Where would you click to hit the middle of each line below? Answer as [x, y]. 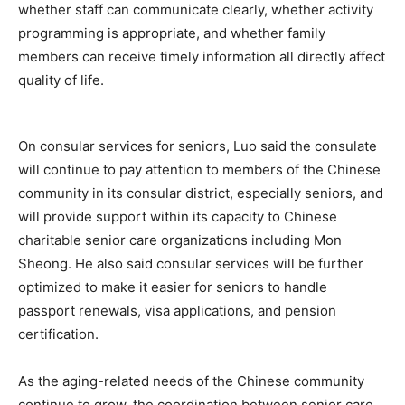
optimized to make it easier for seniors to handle [173, 287]
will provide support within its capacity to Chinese [178, 217]
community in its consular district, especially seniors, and [201, 193]
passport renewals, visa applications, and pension [177, 311]
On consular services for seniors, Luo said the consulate [198, 146]
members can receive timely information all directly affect [202, 57]
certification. [58, 334]
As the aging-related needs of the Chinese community [191, 381]
